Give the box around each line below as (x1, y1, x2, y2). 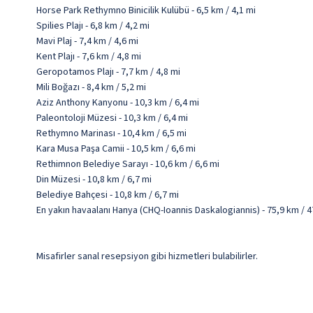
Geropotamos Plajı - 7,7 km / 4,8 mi (36, 65, 180, 80)
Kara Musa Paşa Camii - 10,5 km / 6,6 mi (36, 142, 196, 156)
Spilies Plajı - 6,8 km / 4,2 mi (36, 19, 150, 34)
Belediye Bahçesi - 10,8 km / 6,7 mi (36, 188, 179, 203)
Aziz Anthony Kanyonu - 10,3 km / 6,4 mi (36, 96, 199, 110)
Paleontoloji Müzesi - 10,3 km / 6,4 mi (36, 111, 188, 126)
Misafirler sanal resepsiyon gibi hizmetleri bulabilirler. (36, 249, 258, 264)
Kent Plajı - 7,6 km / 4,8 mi (36, 50, 141, 64)
